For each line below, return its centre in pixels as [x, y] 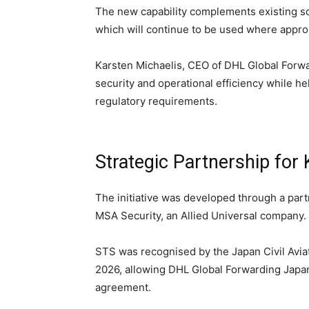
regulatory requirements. [156, 101]
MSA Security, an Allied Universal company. [201, 216]
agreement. [123, 287]
